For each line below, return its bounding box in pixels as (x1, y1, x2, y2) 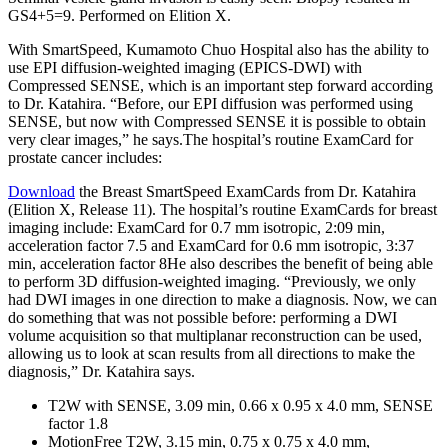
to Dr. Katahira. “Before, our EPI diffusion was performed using (8, 95, 413, 113)
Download (8, 183, 75, 201)
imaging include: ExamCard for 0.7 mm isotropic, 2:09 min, (8, 219, 385, 237)
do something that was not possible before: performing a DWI (8, 309, 397, 327)
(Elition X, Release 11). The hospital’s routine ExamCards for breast (8, 201, 437, 219)
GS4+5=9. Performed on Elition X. (8, 7, 231, 25)
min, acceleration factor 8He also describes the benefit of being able (8, 255, 433, 273)
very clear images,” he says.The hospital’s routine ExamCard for (8, 131, 413, 149)
